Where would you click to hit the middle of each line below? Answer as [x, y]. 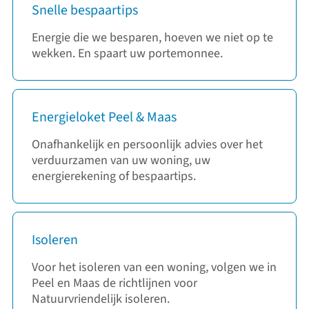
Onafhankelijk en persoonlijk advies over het [147, 145]
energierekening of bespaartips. [114, 177]
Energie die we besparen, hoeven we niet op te [152, 38]
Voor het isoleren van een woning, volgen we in [154, 268]
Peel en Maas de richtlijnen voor [114, 283]
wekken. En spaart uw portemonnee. [127, 54]
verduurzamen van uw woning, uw [121, 161]
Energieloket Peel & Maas [104, 118]
